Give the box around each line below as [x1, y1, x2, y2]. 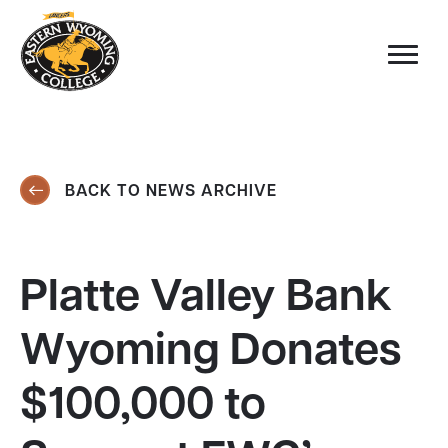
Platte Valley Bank [20, 276, 392, 322]
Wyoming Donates [20, 330, 401, 376]
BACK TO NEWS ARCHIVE [60, 184, 277, 201]
